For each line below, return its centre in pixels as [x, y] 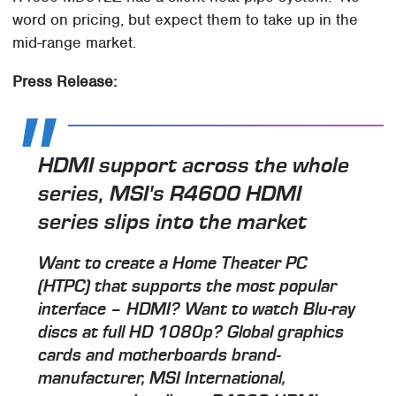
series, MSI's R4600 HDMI [170, 194]
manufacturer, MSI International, [162, 379]
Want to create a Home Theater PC [173, 264]
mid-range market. [75, 42]
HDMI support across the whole [194, 165]
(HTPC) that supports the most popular [188, 287]
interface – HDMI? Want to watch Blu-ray [197, 310]
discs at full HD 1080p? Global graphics [191, 333]
